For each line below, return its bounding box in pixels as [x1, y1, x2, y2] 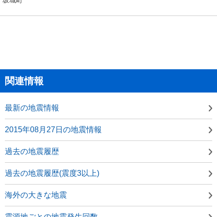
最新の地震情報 [5, 103, 59, 112]
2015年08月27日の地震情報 [5, 125, 102, 134]
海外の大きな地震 [5, 190, 67, 199]
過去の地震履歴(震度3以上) [5, 169, 99, 177]
